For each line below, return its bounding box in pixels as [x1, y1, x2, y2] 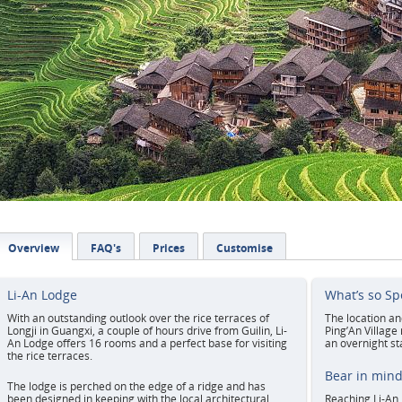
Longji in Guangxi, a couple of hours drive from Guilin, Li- [7, 323, 287, 338]
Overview [8, 240, 59, 256]
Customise [216, 240, 273, 256]
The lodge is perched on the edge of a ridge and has [7, 379, 266, 394]
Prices [153, 240, 185, 256]
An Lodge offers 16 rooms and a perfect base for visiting [7, 336, 287, 351]
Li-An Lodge [7, 286, 77, 303]
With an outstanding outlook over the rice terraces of [7, 310, 269, 326]
